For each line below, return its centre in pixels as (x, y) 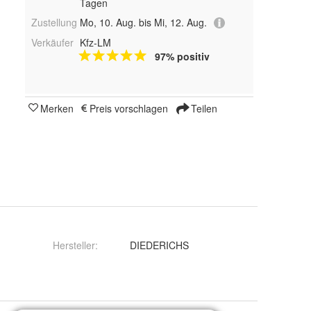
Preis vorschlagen (129, 109)
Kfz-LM (95, 43)
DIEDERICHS (159, 245)
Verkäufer (52, 43)
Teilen (203, 109)
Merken (57, 109)
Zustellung (54, 22)
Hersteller (74, 245)
